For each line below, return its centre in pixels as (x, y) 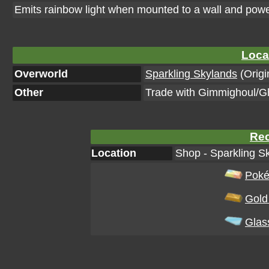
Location (114, 153)
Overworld (41, 74)
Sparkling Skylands (191, 74)
